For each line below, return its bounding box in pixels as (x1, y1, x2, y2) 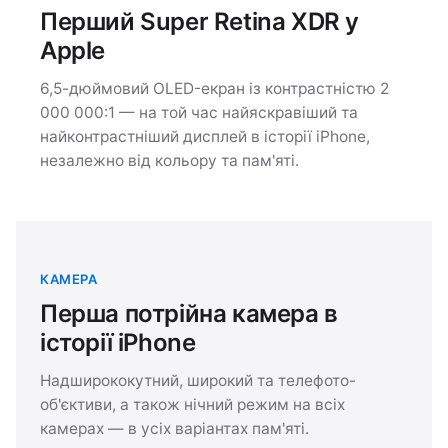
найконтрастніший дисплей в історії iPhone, (40, 126, 370, 146)
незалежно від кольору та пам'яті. (40, 150, 299, 170)
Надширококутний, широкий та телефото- (40, 370, 356, 390)
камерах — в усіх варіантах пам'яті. (40, 418, 309, 438)
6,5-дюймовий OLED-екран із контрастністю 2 (40, 78, 389, 98)
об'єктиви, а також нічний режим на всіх (40, 394, 345, 414)
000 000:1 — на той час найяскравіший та (40, 102, 358, 122)
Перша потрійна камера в (40, 298, 338, 328)
